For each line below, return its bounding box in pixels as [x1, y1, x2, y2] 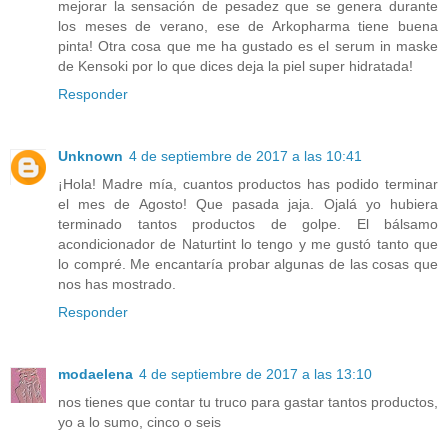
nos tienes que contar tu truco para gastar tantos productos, [58, 394, 438, 411]
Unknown [58, 148, 123, 165]
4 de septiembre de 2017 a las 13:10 [139, 366, 372, 383]
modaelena [58, 366, 133, 383]
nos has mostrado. [58, 276, 176, 293]
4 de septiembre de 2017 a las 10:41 [129, 148, 362, 165]
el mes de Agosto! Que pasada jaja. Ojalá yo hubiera [58, 196, 438, 213]
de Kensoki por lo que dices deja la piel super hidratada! [58, 58, 413, 75]
